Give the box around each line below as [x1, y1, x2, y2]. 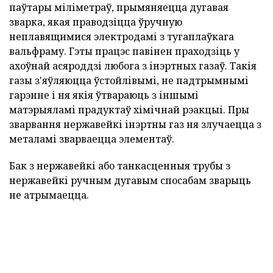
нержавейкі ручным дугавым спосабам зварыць [9, 174, 251, 188]
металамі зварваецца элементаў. [9, 132, 174, 146]
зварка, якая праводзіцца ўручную [9, 15, 182, 29]
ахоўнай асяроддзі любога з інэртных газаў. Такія [9, 59, 257, 73]
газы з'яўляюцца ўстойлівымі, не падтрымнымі [9, 74, 249, 88]
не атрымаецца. [9, 188, 89, 202]
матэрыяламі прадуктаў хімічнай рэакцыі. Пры [9, 103, 249, 117]
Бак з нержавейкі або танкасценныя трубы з [9, 159, 230, 173]
